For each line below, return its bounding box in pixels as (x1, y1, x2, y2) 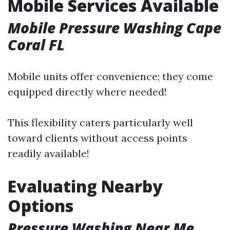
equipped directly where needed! (8, 85, 167, 98)
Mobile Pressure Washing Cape (8, 18, 221, 37)
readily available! (8, 147, 89, 160)
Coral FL (8, 35, 65, 54)
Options (8, 195, 73, 217)
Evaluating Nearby (8, 175, 163, 197)
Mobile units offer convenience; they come (8, 70, 213, 83)
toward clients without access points (8, 131, 187, 144)
